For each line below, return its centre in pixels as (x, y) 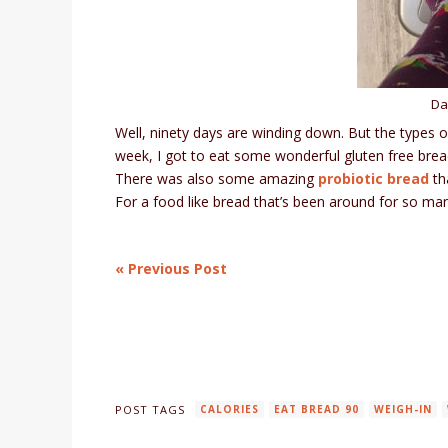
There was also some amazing (217, 179)
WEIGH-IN (403, 409)
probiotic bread (374, 179)
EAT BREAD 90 (317, 409)
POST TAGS (150, 409)
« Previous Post (171, 269)
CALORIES (230, 409)
